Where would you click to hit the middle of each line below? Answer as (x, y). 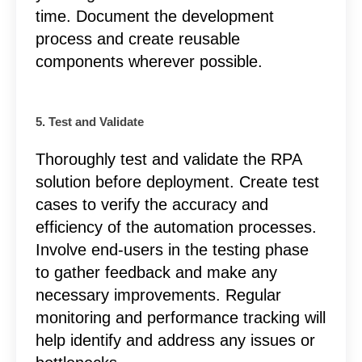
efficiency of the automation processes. (176, 227)
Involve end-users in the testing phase (172, 249)
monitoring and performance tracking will (180, 317)
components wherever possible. (149, 61)
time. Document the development (154, 16)
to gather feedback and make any (156, 272)
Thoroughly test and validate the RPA (168, 159)
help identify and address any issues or (175, 340)
